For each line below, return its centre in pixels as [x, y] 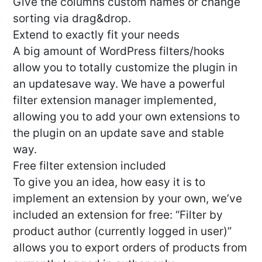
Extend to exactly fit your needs [96, 35]
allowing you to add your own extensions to [126, 117]
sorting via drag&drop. [72, 19]
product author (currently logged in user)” [122, 232]
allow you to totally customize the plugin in [125, 68]
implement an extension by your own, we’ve [127, 199]
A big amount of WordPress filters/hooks [119, 51]
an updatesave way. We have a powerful [119, 84]
